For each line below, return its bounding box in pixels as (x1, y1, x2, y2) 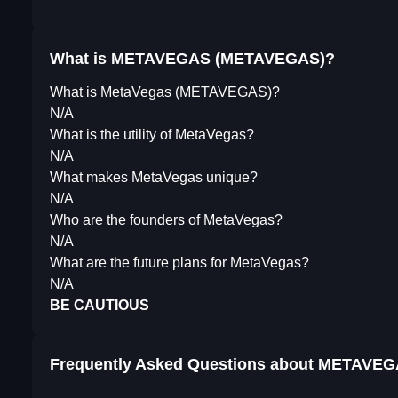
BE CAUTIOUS (50, 298, 149, 314)
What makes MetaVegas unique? (50, 170, 258, 186)
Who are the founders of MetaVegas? (50, 212, 283, 228)
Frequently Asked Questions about (50, 355, 318, 374)
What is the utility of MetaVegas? (50, 127, 254, 143)
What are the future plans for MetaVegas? (50, 255, 309, 271)
